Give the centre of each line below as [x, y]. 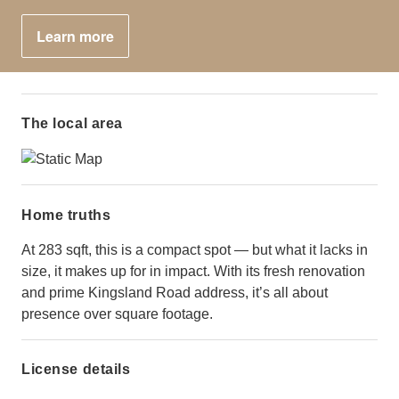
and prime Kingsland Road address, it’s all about [175, 292]
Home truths [66, 215]
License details [76, 370]
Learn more [75, 37]
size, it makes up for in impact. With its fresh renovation [193, 271]
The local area [72, 124]
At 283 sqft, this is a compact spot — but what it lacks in [195, 249]
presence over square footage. [117, 313]
